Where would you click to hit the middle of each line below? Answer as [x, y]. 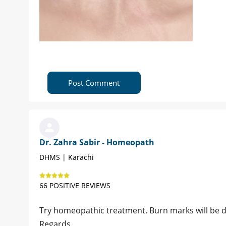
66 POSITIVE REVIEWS [75, 186]
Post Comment [94, 83]
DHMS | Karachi [67, 157]
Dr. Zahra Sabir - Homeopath [97, 143]
